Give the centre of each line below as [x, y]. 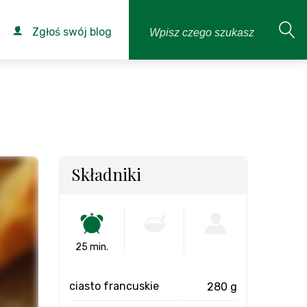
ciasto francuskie [114, 286]
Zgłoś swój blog [71, 32]
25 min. [92, 247]
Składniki [106, 174]
